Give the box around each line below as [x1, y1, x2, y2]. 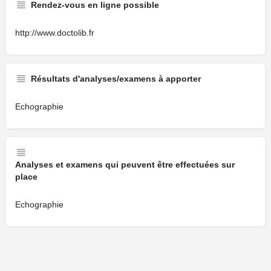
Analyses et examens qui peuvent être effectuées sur [15, 160, 235, 169]
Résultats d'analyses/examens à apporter [31, 74, 201, 83]
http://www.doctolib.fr [15, 28, 94, 38]
